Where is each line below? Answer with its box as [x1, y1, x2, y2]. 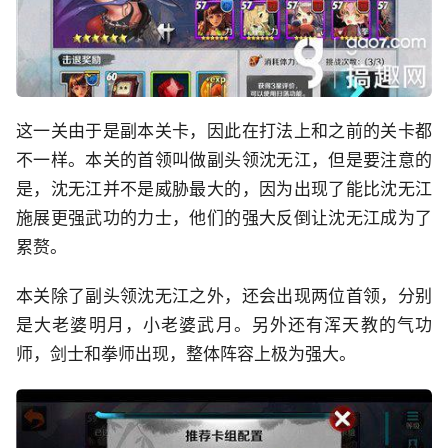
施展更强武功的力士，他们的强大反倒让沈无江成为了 [16, 208, 432, 229]
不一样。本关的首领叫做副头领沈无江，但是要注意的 [16, 150, 432, 171]
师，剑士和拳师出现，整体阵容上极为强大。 [16, 344, 356, 365]
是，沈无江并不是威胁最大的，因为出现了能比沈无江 [16, 179, 432, 200]
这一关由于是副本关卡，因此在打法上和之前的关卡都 [16, 121, 432, 142]
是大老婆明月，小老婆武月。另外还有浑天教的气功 [16, 315, 432, 336]
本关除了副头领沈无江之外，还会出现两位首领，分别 [16, 286, 432, 307]
